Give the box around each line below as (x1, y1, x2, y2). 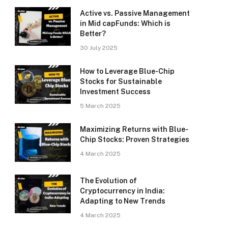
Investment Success (80, 88, 151, 96)
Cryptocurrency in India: (80, 187, 165, 195)
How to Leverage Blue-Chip (80, 67, 175, 76)
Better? (80, 30, 106, 38)
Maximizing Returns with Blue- (80, 125, 188, 134)
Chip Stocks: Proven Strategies (80, 135, 189, 144)
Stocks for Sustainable (80, 77, 162, 86)
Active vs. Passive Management (80, 9, 190, 18)
